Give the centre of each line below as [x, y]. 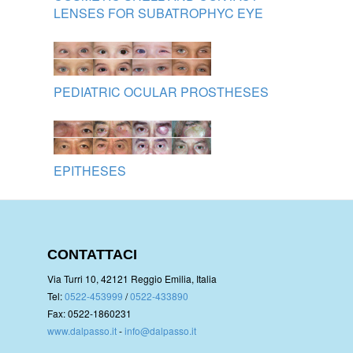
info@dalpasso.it [160, 330]
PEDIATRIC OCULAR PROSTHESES [161, 91]
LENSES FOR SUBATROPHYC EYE [158, 13]
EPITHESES [89, 170]
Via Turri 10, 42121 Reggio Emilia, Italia [132, 278]
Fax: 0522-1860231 [89, 313]
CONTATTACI [92, 254]
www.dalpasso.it [82, 330]
